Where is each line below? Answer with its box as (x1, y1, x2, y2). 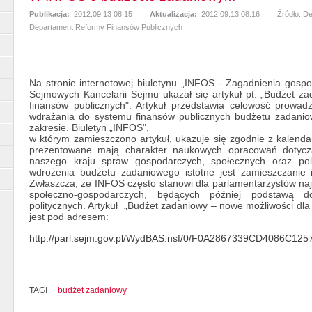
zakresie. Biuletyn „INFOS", (29, 121, 152, 133)
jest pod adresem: (29, 210, 109, 222)
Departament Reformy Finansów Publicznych (29, 22, 182, 31)
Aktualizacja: (150, 9, 199, 18)
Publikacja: (29, 9, 72, 18)
